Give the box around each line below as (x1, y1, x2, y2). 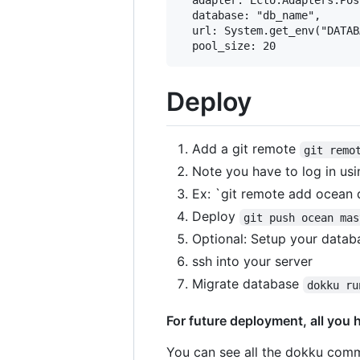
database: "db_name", (179, 8, 321, 22)
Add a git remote (192, 141, 300, 157)
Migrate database (192, 276, 303, 292)
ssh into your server (192, 253, 313, 270)
